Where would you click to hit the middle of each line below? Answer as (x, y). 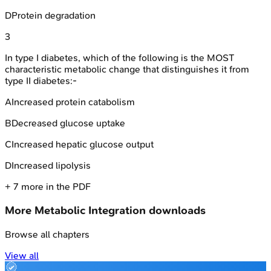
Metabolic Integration (90, 210)
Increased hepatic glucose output (83, 145)
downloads (176, 210)
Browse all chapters (47, 234)
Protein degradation (54, 16)
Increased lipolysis (51, 166)
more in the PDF (55, 187)
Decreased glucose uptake (68, 123)
